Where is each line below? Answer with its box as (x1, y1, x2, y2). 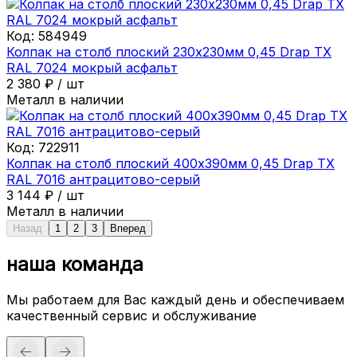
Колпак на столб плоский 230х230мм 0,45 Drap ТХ (6, 43, 331, 60)
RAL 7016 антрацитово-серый (6, 171, 200, 187)
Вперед (110, 222, 146, 234)
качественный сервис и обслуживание (6, 307, 257, 324)
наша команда (6, 252, 143, 276)
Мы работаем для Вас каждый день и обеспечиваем (6, 291, 344, 308)
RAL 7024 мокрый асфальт (6, 59, 178, 76)
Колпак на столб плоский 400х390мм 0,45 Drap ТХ (6, 155, 335, 171)
